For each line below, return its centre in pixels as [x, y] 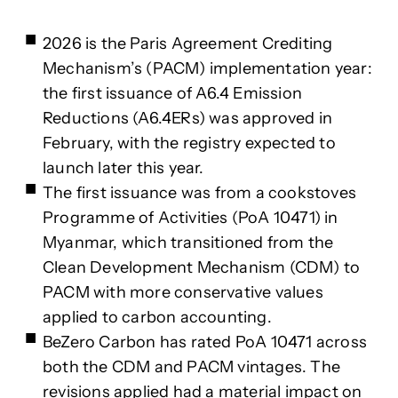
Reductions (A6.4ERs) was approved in [188, 119]
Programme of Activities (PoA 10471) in [191, 218]
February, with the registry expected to [189, 143]
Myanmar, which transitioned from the [188, 243]
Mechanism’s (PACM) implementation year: [207, 69]
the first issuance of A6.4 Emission [172, 94]
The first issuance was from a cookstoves [200, 193]
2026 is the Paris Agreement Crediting [188, 44]
